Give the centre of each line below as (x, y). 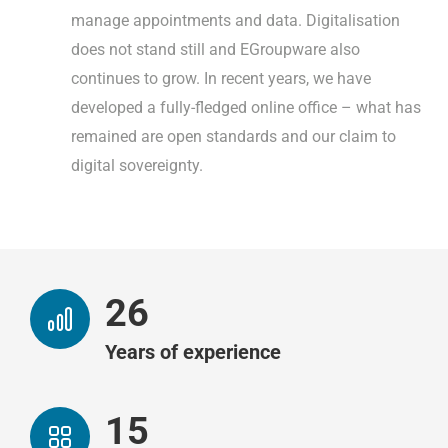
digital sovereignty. (137, 165)
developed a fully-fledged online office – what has (246, 107)
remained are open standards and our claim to (233, 136)
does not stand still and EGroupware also (215, 49)
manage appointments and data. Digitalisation (235, 20)
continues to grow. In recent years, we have (221, 78)
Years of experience (193, 351)
